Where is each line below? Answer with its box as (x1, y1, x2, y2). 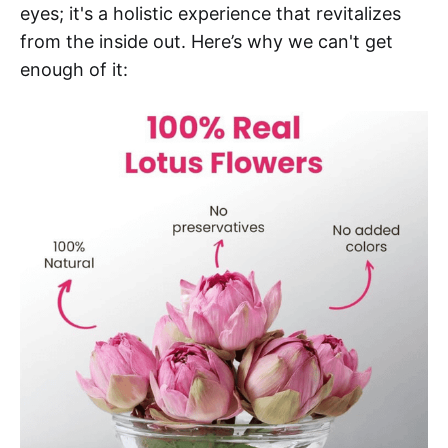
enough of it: (20, 58, 128, 80)
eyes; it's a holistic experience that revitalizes (20, 2, 401, 24)
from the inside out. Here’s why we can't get (20, 30, 393, 52)
